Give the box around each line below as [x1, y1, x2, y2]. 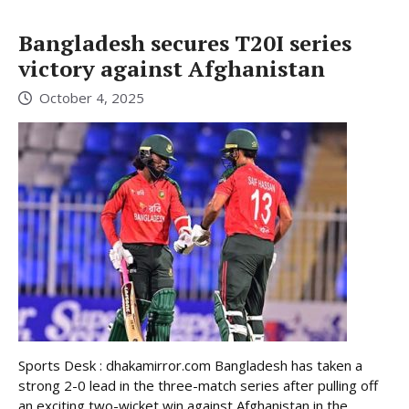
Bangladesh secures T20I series [18, 27, 351, 58]
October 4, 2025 [39, 89, 144, 108]
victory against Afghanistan [18, 53, 325, 83]
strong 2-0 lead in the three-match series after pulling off [18, 376, 378, 395]
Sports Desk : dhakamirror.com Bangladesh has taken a [18, 356, 362, 375]
